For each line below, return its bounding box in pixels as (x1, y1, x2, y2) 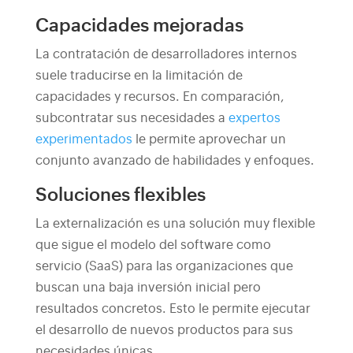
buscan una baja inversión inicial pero (35, 281, 261, 294)
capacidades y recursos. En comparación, (35, 91, 284, 103)
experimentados (35, 133, 132, 146)
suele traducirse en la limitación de (35, 69, 243, 82)
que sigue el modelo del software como (35, 239, 271, 251)
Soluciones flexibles (35, 186, 206, 204)
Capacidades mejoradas (35, 17, 243, 35)
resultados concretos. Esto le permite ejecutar (35, 303, 310, 315)
